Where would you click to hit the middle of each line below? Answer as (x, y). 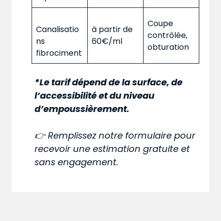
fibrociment (59, 53)
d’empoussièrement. (82, 109)
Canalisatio (57, 30)
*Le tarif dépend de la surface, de (109, 82)
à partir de (112, 30)
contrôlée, (167, 36)
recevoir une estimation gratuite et (112, 149)
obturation (168, 47)
